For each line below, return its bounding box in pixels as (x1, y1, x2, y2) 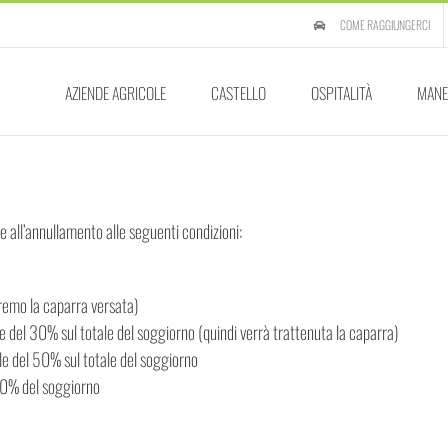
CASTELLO (211, 81, 267, 105)
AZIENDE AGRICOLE (65, 81, 167, 105)
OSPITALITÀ (311, 81, 373, 105)
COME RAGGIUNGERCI (340, 16, 430, 33)
